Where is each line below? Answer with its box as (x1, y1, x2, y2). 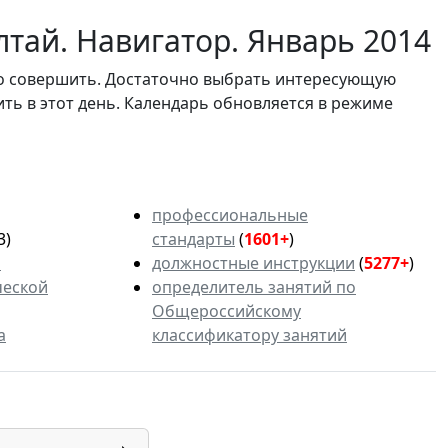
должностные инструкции (152, 252, 355, 275)
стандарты (152, 228, 235, 251)
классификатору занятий (152, 324, 347, 347)
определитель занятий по (152, 276, 356, 299)
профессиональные (152, 204, 308, 227)
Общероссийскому (152, 300, 301, 323)
